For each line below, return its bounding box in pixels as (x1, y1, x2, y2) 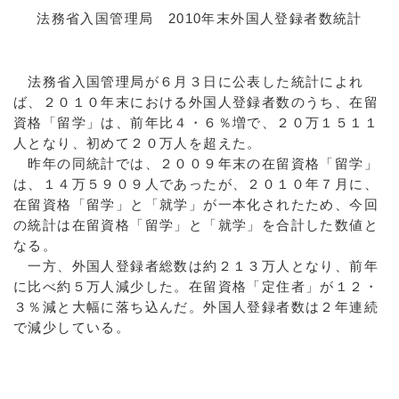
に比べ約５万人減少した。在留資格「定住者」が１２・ (13, 279, 379, 294)
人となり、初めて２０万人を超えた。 (13, 135, 262, 151)
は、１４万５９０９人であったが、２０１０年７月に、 (13, 176, 379, 191)
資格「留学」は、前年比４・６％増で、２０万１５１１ (13, 115, 379, 130)
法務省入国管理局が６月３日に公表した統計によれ (13, 74, 364, 89)
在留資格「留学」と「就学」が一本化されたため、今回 (13, 197, 379, 212)
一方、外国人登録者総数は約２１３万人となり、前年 (13, 258, 379, 273)
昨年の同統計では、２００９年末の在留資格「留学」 (13, 156, 379, 171)
